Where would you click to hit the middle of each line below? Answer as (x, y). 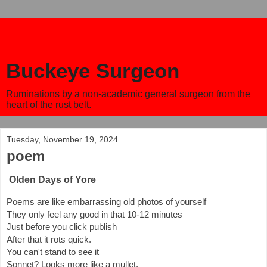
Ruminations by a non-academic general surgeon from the (128, 94)
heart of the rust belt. (49, 105)
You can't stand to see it (54, 252)
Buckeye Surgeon (93, 71)
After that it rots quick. (50, 239)
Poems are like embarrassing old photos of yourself (106, 202)
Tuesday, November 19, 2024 (62, 139)
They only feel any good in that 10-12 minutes (94, 214)
